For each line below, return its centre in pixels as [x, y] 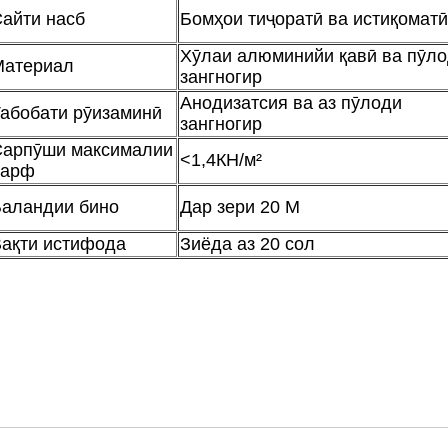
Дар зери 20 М [239, 207]
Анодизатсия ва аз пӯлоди [290, 103]
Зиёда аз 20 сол [247, 244]
